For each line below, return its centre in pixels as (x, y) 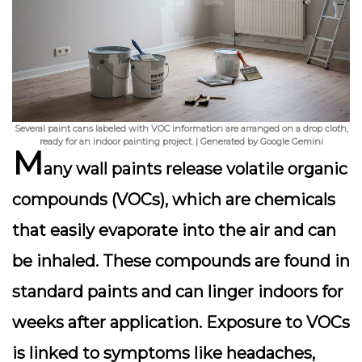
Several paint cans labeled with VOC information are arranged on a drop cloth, (181, 128)
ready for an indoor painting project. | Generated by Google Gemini (181, 141)
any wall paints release (135, 169)
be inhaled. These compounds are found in (181, 261)
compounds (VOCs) (88, 200)
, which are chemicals (250, 200)
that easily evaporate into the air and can (174, 230)
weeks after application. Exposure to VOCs (181, 322)
